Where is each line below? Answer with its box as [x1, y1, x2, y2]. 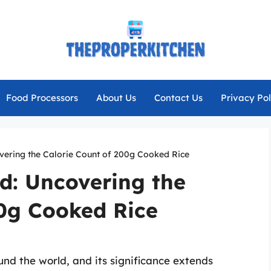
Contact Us [154, 92, 203, 103]
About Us [96, 92, 136, 103]
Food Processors [5, 92, 78, 103]
